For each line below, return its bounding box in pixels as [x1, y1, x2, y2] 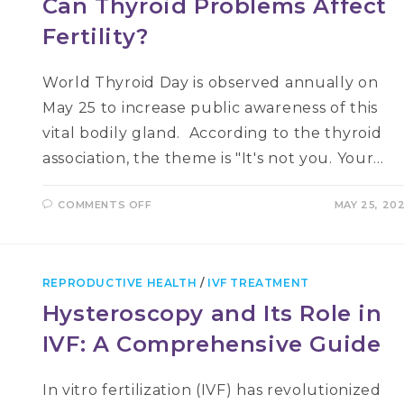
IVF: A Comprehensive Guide [41, 331, 381, 357]
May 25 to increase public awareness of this [41, 99, 378, 116]
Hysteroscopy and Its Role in [41, 300, 382, 326]
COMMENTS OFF [58, 198, 152, 211]
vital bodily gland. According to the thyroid [41, 124, 382, 142]
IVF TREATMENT [207, 276, 309, 289]
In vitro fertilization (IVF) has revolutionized [41, 381, 381, 399]
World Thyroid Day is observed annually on [41, 74, 379, 91]
